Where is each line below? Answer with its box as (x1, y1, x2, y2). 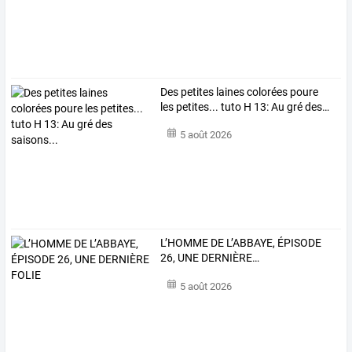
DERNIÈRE (199, 251, 253, 265)
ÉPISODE (275, 236, 322, 250)
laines (214, 86, 245, 99)
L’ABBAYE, (224, 236, 276, 250)
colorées (244, 86, 288, 99)
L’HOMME (160, 236, 209, 250)
